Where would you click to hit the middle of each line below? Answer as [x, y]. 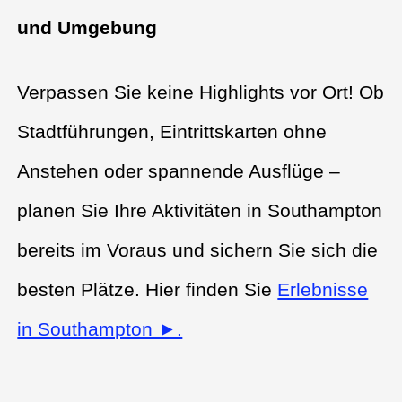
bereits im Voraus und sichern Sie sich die [198, 249]
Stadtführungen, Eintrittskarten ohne [172, 131]
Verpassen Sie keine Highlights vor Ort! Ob [201, 92]
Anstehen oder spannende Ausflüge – [179, 170]
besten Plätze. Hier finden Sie [148, 289]
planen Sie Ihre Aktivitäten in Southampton [200, 210]
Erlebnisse [323, 289]
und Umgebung [87, 27]
